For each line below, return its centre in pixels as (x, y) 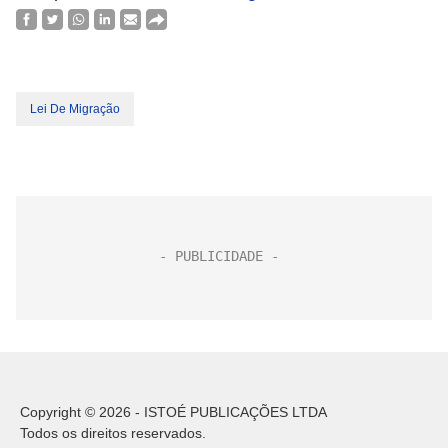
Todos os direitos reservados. (113, 433)
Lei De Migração (75, 109)
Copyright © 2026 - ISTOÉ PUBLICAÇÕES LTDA (173, 412)
